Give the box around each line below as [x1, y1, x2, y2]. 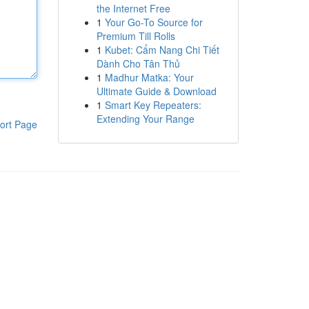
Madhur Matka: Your [104, 70, 194, 84]
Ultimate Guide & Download [96, 84, 217, 98]
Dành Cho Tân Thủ [96, 57, 180, 70]
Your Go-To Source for [104, 15, 203, 29]
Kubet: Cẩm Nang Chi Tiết [104, 43, 219, 57]
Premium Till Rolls [96, 29, 175, 43]
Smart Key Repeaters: [104, 98, 201, 112]
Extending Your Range [96, 112, 195, 126]
